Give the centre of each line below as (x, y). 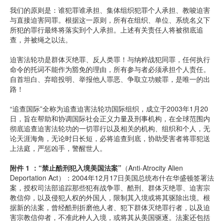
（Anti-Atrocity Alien (152, 168)
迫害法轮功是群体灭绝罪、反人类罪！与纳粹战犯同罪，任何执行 (110, 59)
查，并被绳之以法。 (41, 39)
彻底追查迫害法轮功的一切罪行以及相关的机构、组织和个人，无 (110, 128)
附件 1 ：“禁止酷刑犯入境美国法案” (66, 168)
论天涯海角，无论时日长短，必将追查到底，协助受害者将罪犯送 (110, 138)
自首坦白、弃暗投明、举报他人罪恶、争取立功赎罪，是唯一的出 (110, 79)
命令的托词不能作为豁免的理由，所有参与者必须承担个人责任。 (110, 69)
